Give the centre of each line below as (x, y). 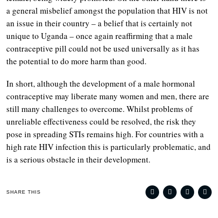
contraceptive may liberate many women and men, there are (108, 96)
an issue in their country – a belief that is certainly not (100, 23)
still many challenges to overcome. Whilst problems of (100, 109)
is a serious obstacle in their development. (79, 159)
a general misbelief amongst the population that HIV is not (107, 10)
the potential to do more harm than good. (77, 61)
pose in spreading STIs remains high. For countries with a (105, 134)
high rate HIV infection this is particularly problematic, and (109, 146)
